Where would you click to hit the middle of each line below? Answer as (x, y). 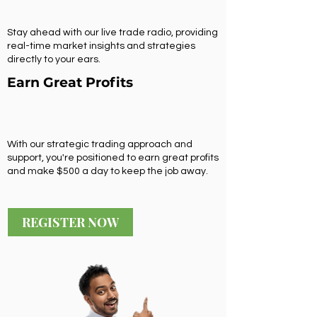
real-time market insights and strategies (101, 46)
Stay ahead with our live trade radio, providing (113, 33)
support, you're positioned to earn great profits (113, 158)
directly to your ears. (54, 59)
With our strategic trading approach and (100, 144)
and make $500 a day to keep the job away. (108, 171)
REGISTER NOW (70, 222)
